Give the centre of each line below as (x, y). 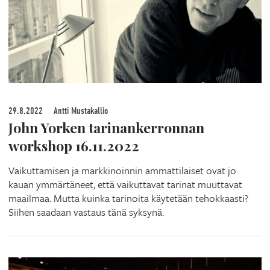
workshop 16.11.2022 (74, 146)
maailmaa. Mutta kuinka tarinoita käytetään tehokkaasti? (128, 198)
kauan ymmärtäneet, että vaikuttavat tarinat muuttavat (125, 184)
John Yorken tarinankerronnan (106, 127)
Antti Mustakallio (80, 111)
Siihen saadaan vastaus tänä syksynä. (86, 212)
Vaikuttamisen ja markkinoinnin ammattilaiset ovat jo (122, 170)
